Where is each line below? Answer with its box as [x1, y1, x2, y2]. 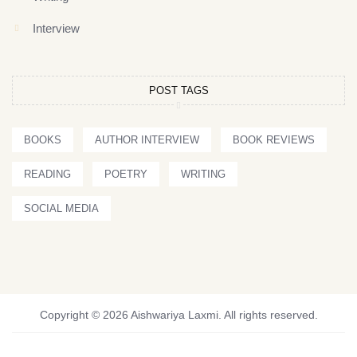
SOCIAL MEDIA [24, 202, 99, 215]
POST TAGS [148, 84, 209, 97]
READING [24, 168, 71, 181]
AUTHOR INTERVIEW [95, 134, 199, 147]
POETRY [104, 168, 147, 181]
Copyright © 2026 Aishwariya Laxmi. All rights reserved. [39, 308, 318, 322]
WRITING [181, 168, 226, 181]
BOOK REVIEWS [233, 134, 315, 147]
